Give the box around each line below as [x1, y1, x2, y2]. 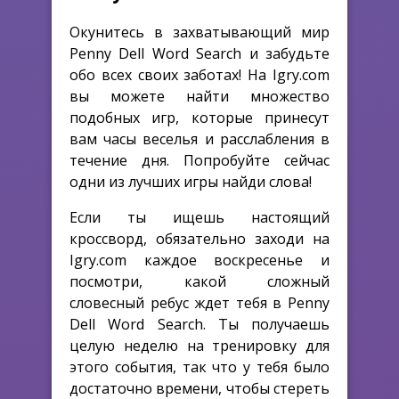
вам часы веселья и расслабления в [69, 128, 330, 149]
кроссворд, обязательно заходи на [69, 228, 330, 248]
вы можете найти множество [69, 85, 330, 106]
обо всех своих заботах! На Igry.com [69, 64, 330, 85]
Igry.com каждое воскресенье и [69, 249, 330, 270]
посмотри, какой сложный [69, 271, 330, 291]
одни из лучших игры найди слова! [69, 171, 312, 191]
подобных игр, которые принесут [69, 107, 330, 127]
